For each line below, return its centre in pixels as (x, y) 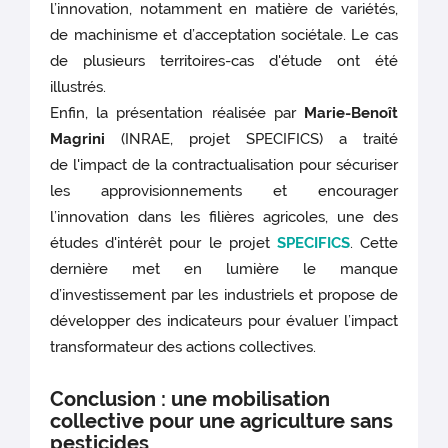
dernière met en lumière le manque (224, 268)
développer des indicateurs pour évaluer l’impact (224, 320)
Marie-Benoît (350, 112)
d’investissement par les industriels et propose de (224, 294)
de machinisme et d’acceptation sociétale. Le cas (224, 34)
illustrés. (78, 86)
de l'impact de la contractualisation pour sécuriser (224, 164)
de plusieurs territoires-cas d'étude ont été (224, 60)
